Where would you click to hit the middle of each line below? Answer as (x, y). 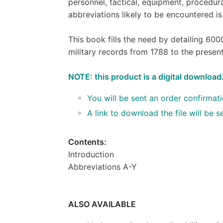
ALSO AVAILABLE (102, 204)
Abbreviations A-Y (103, 167)
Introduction (91, 154)
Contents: (87, 142)
